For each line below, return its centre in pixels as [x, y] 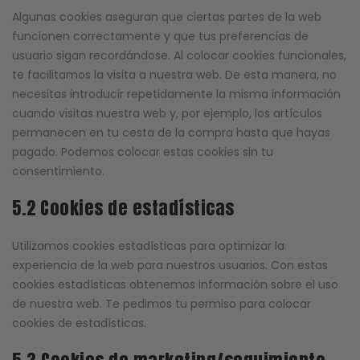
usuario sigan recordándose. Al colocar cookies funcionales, [179, 56]
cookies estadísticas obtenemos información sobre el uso [175, 285]
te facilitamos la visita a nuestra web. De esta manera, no [174, 75]
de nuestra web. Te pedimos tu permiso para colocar [162, 304]
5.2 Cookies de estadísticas [123, 208]
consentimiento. [58, 172]
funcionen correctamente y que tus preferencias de [160, 37]
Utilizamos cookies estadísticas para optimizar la [148, 246]
